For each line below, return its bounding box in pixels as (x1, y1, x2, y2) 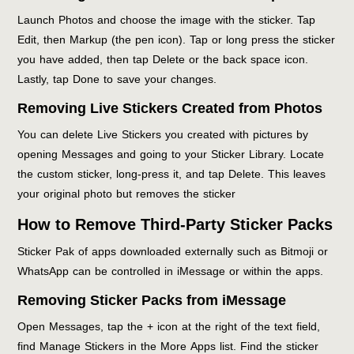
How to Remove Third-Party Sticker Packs (17, 215, 333, 233)
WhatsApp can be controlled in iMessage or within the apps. (17, 260, 324, 282)
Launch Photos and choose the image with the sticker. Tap (17, 9, 316, 31)
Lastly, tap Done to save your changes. (17, 68, 217, 90)
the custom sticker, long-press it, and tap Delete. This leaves (17, 163, 326, 185)
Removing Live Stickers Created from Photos (17, 100, 323, 116)
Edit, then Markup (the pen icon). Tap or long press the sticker (17, 28, 336, 51)
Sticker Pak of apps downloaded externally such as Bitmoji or (17, 240, 329, 262)
